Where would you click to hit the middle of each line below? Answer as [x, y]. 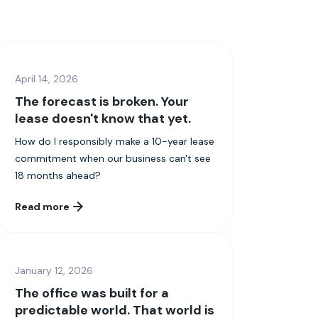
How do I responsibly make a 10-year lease [115, 141]
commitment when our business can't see [113, 158]
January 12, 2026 [54, 270]
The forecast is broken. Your [102, 101]
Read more [43, 206]
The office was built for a [92, 293]
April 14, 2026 [47, 78]
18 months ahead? [58, 175]
